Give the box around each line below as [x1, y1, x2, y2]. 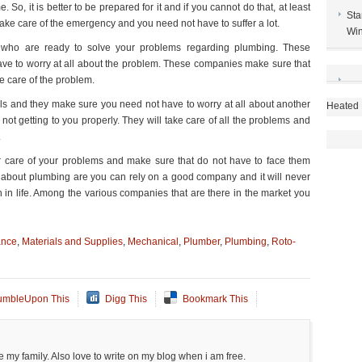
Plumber [183, 236, 220, 247]
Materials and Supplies [22, 236, 123, 247]
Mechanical [128, 236, 179, 247]
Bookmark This [183, 293, 248, 305]
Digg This [105, 293, 147, 305]
